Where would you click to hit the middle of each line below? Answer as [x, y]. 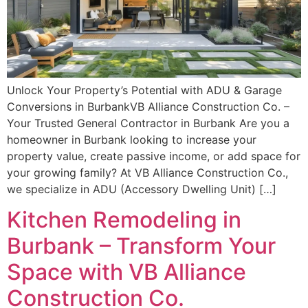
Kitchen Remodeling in [124, 220]
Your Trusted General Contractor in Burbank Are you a [148, 123]
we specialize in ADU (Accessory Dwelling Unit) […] [142, 189]
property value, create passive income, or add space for [154, 156]
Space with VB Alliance [126, 272]
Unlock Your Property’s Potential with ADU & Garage [144, 90]
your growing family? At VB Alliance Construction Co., [147, 172]
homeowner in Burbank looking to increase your [132, 139]
